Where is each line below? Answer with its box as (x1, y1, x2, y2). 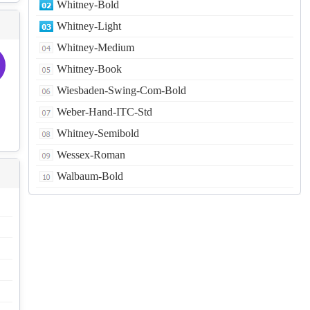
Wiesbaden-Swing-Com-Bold (56, 84, 186, 96)
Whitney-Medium (56, 41, 134, 53)
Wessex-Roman (56, 148, 125, 161)
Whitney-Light (56, 19, 121, 32)
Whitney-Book (56, 62, 122, 75)
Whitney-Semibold (56, 127, 139, 139)
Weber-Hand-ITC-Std (56, 105, 152, 118)
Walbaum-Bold (56, 170, 123, 182)
